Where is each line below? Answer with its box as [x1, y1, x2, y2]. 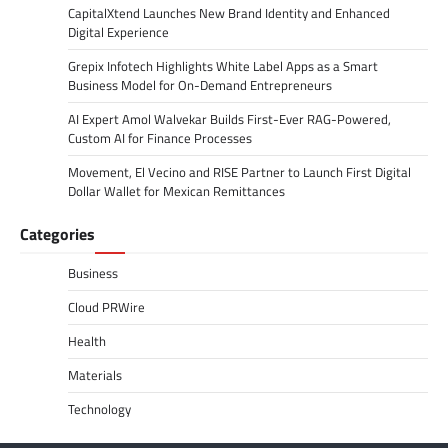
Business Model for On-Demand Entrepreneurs [68, 74, 332, 95]
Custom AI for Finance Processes [68, 127, 252, 148]
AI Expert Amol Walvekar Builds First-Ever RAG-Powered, [68, 108, 391, 129]
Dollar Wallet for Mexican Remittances [68, 180, 285, 201]
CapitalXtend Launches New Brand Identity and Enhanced [68, 2, 390, 23]
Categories [20, 221, 95, 246]
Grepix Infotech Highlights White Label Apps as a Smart [68, 55, 378, 76]
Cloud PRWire [68, 296, 145, 317]
